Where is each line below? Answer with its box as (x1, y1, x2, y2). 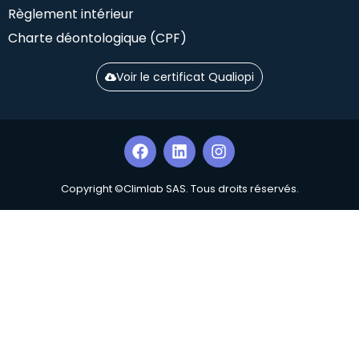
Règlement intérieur (8, 4, 134, 23)
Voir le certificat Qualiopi (116, 68, 254, 85)
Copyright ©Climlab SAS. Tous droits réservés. (60, 180, 299, 196)
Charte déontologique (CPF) (8, 28, 187, 47)
